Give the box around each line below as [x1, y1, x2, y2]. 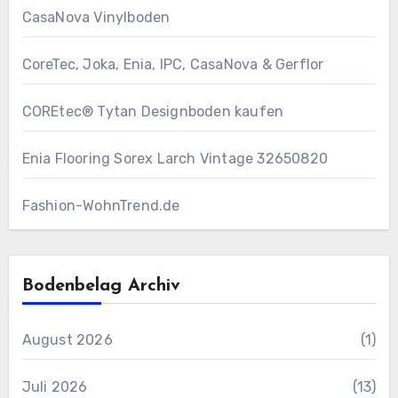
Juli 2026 [21, 378, 88, 395]
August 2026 [21, 330, 113, 348]
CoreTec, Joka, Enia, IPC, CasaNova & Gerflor [21, 55, 324, 73]
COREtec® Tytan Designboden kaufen [21, 102, 284, 120]
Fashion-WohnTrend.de [21, 196, 180, 214]
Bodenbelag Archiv [21, 276, 180, 295]
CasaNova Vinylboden [21, 8, 171, 26]
